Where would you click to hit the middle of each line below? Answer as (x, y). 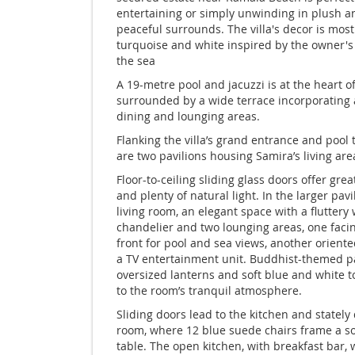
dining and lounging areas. (188, 116)
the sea (136, 61)
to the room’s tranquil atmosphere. (209, 291)
